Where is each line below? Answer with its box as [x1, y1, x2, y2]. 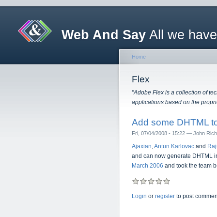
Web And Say [62, 28, 146, 42]
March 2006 [132, 162, 163, 170]
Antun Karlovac [154, 143, 194, 150]
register [155, 193, 175, 200]
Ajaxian [132, 143, 152, 150]
